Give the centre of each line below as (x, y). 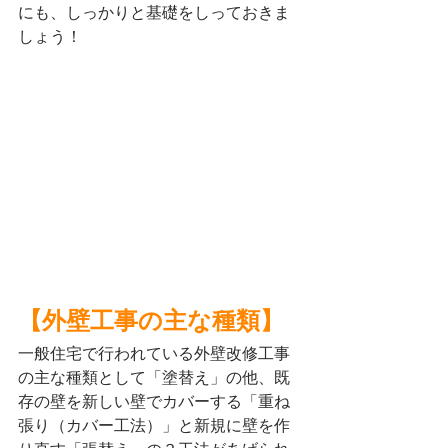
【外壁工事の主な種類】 (151, 322)
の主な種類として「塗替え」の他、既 (154, 377)
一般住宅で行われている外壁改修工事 (154, 353)
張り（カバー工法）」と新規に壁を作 (154, 425)
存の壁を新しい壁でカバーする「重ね (154, 401)
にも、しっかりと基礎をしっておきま (154, 12)
